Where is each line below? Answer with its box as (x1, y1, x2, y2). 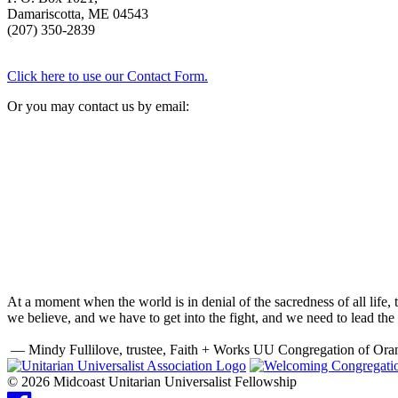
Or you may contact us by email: (7, 98, 189, 114)
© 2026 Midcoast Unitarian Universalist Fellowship (7, 374, 297, 390)
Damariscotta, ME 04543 (7, 5, 148, 21)
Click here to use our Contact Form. (7, 68, 208, 84)
